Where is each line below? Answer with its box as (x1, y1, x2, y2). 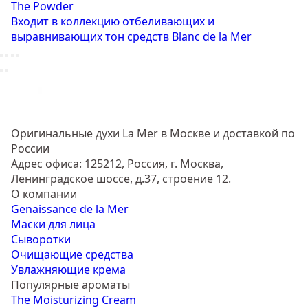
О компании (11, 186, 77, 202)
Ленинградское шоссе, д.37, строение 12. (11, 171, 231, 187)
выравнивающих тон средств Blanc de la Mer (11, 29, 252, 45)
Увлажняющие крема (11, 262, 126, 278)
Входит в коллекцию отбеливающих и (11, 14, 214, 30)
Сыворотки (11, 232, 71, 247)
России (11, 141, 49, 157)
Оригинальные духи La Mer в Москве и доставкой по (11, 126, 295, 142)
